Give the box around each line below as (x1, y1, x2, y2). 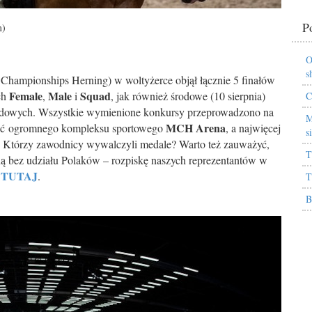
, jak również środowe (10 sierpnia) (111, 88, 265, 103)
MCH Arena (166, 120, 226, 136)
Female (9, 88, 42, 104)
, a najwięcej (226, 120, 281, 135)
